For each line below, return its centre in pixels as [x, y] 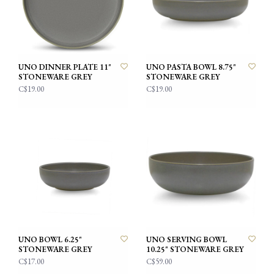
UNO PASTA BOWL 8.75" [191, 67]
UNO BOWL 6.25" [50, 239]
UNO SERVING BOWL [187, 239]
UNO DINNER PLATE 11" [65, 67]
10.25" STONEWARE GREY [195, 249]
